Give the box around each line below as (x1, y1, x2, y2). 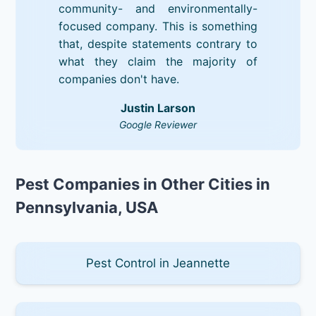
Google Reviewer (119, 118, 197, 130)
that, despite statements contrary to (58, 36, 258, 51)
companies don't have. (58, 71, 179, 86)
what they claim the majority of (58, 54, 258, 68)
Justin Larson (121, 100, 195, 115)
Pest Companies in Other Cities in (16, 174, 271, 193)
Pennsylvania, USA (16, 197, 159, 217)
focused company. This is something (58, 18, 258, 33)
